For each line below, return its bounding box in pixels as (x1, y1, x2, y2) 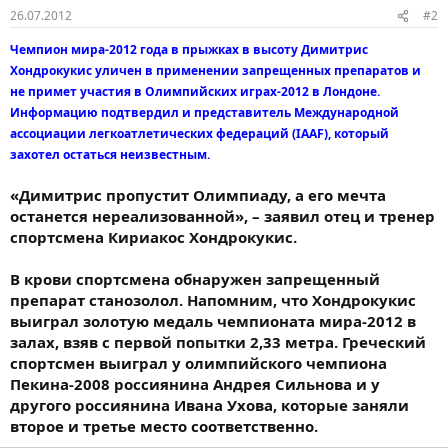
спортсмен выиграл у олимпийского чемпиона (10, 353, 387, 373)
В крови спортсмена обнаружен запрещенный (10, 269, 380, 289)
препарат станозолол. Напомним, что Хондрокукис (10, 290, 416, 310)
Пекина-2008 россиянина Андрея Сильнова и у (10, 374, 380, 394)
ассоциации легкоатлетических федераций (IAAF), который (10, 125, 389, 142)
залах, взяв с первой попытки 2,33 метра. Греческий (10, 332, 426, 352)
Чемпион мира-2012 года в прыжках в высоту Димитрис (10, 41, 368, 58)
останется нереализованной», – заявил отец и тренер (10, 206, 435, 226)
